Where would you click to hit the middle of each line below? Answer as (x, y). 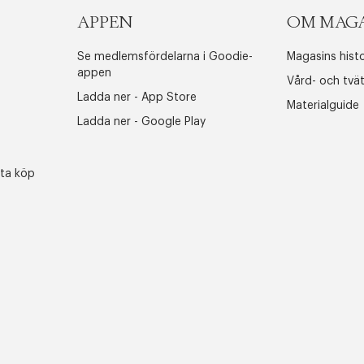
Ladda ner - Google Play (141, 122)
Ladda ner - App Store (136, 97)
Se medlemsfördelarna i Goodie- (165, 57)
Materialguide (323, 106)
